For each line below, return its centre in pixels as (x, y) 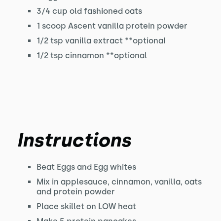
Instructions (74, 140)
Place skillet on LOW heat (86, 206)
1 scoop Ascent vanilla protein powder (112, 26)
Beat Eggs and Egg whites (86, 167)
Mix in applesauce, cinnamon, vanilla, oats (119, 182)
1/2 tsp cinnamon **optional (92, 55)
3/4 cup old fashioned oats (89, 11)
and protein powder (75, 192)
